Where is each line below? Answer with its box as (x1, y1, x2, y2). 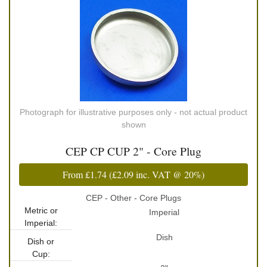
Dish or (27, 237, 55, 247)
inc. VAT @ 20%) (133, 168, 204, 181)
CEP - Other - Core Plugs (86, 193, 181, 203)
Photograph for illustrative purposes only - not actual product (20, 107, 247, 117)
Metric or (24, 206, 58, 216)
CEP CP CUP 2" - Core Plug (66, 143, 201, 160)
